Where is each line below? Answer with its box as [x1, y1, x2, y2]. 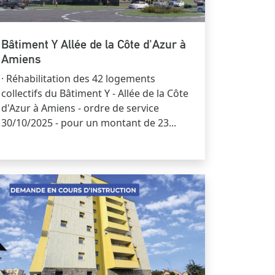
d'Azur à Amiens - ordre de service [1, 101, 159, 115]
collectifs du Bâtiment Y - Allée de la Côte [1, 86, 188, 100]
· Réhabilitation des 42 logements [1, 71, 155, 85]
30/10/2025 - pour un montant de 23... [1, 115, 176, 130]
